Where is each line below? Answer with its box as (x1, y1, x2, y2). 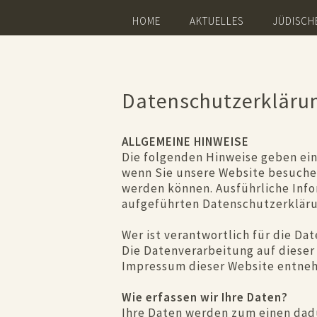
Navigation (121, 6, 175, 20)
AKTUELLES (189, 14, 243, 28)
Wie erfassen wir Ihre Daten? (122, 289, 288, 305)
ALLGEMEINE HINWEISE (122, 134, 249, 149)
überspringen (121, 20, 189, 33)
